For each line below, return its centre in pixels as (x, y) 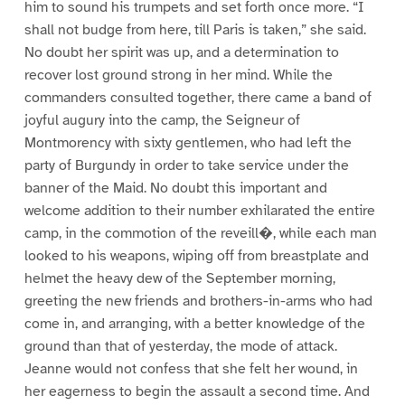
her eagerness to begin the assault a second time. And (197, 392)
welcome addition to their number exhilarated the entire (199, 211)
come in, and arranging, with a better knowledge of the (194, 324)
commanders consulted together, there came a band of (198, 98)
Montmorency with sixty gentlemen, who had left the (188, 143)
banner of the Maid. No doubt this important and (175, 188)
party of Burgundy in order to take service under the (186, 166)
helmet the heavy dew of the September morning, (179, 279)
